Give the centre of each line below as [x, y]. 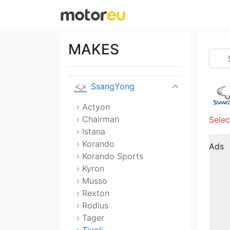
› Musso [92, 181]
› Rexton [93, 193]
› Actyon [93, 107]
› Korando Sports [110, 156]
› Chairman [98, 119]
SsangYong [113, 86]
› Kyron [90, 168]
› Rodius [92, 205]
